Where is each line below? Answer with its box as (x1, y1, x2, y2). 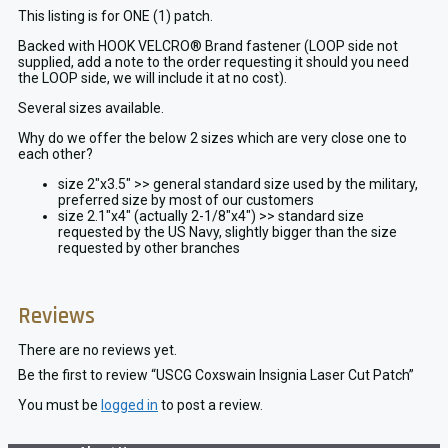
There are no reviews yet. (18, 342, 177, 359)
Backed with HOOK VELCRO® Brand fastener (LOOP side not (18, 38, 398, 55)
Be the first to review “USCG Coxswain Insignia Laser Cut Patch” (18, 366, 414, 383)
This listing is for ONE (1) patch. (18, 8, 213, 25)
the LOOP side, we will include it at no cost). (18, 70, 287, 87)
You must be (18, 396, 101, 413)
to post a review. (158, 396, 263, 413)
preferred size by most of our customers (58, 192, 314, 209)
